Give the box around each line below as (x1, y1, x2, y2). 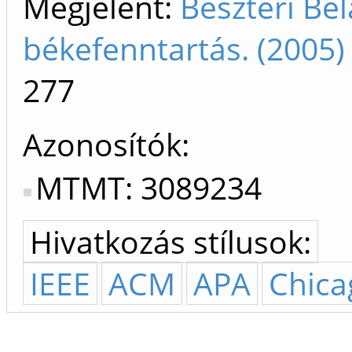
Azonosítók (23, 123, 181, 166)
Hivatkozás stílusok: (30, 221, 311, 263)
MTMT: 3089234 (35, 167, 262, 209)
